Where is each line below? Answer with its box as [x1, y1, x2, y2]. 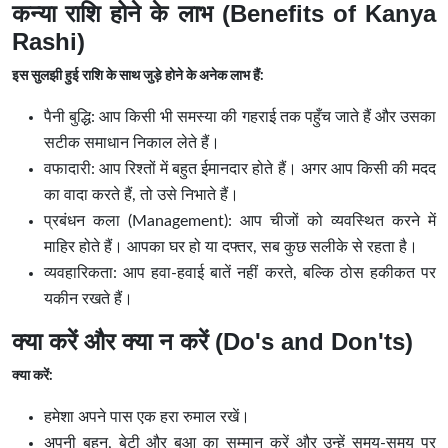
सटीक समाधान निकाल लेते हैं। [44, 135, 220, 152]
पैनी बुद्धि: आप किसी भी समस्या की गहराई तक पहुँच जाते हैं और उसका [44, 109, 436, 126]
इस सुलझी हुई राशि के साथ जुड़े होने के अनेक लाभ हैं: [12, 69, 264, 84]
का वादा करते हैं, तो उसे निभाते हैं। [44, 187, 239, 204]
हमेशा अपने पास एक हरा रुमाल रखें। [44, 409, 250, 426]
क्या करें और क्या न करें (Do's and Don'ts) [12, 328, 413, 356]
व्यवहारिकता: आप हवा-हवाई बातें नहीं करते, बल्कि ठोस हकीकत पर [44, 265, 436, 282]
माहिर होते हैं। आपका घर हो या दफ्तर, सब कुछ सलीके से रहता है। [44, 239, 418, 256]
